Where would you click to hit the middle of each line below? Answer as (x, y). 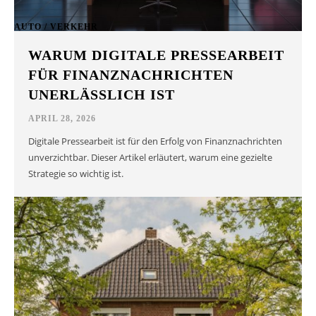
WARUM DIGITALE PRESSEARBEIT (157, 55)
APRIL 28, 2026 (62, 119)
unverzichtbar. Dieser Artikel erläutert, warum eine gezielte (151, 158)
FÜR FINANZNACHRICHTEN (131, 75)
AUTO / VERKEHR (56, 26)
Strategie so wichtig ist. (76, 174)
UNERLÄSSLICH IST (102, 95)
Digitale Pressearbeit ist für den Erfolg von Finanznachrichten (156, 141)
